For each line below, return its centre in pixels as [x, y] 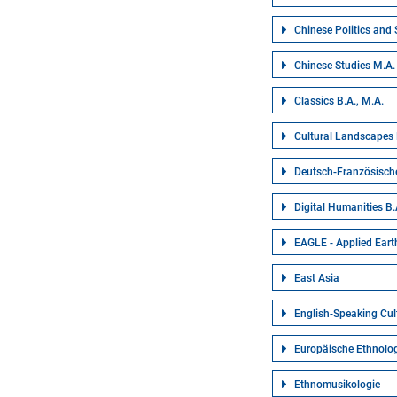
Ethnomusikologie [338, 385]
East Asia [317, 278]
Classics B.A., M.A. [339, 101]
